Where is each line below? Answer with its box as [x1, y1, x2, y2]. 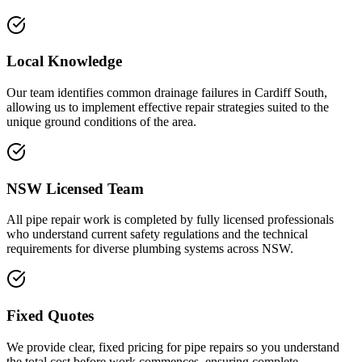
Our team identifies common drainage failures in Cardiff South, [6, 85, 327, 99]
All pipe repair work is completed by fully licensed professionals [6, 213, 334, 227]
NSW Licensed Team [6, 179, 144, 197]
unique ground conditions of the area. [6, 114, 196, 128]
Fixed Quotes [6, 307, 94, 325]
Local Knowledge [6, 53, 122, 70]
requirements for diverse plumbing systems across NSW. [6, 242, 293, 256]
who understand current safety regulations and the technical [6, 227, 308, 242]
